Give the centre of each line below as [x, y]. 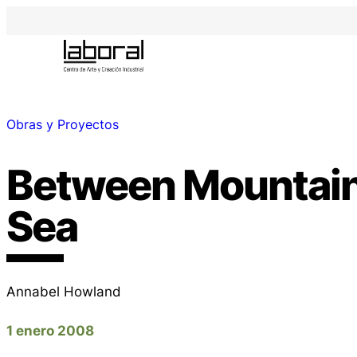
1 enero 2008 [50, 330]
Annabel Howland [64, 291]
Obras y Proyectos [63, 125]
